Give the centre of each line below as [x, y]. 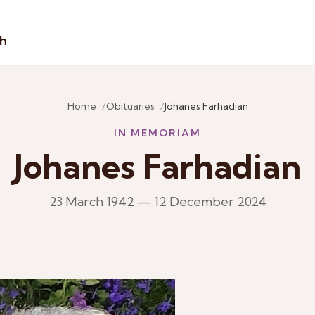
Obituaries [130, 106]
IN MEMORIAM [157, 133]
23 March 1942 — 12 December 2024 [157, 201]
